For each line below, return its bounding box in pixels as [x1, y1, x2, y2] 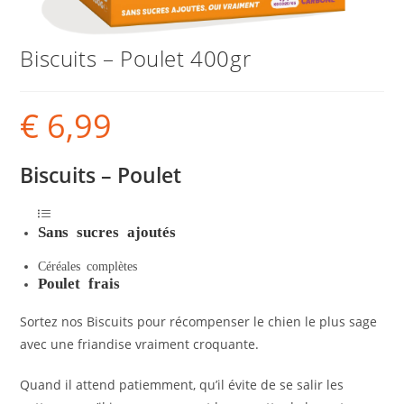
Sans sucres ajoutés [38, 222, 177, 238]
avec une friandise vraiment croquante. [20, 335, 260, 353]
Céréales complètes [38, 258, 138, 271]
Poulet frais [38, 273, 121, 289]
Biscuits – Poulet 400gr [20, 42, 252, 73]
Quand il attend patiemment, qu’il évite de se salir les [20, 375, 344, 393]
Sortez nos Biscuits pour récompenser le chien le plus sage [20, 312, 378, 330]
